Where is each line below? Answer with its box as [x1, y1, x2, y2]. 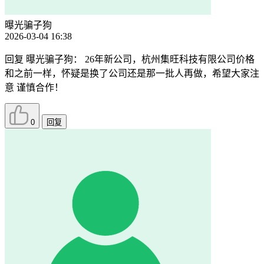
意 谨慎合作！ [5, 82, 64, 93]
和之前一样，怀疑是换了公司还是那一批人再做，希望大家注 [5, 68, 259, 79]
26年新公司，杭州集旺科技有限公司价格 [82, 54, 255, 65]
